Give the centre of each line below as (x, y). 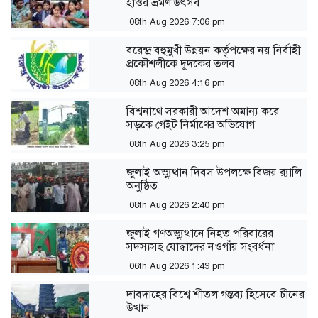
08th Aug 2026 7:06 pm (177, 21)
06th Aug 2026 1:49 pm (177, 265)
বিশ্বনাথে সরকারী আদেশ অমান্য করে (203, 111)
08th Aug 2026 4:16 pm (177, 82)
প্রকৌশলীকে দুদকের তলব (181, 63)
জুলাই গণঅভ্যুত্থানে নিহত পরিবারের (200, 233)
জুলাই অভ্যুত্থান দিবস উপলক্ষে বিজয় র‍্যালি (214, 172)
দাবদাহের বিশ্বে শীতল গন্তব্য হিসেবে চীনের (216, 294)
